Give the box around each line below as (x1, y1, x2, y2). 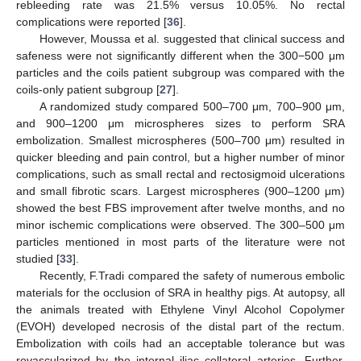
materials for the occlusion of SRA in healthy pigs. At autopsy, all (16, 285, 345, 299)
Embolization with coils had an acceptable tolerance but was (16, 336, 345, 350)
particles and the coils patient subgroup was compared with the (16, 65, 345, 79)
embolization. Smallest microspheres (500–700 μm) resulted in (16, 133, 345, 147)
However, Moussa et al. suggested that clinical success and (39, 31, 345, 45)
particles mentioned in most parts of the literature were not (16, 234, 345, 248)
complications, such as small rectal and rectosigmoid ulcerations (16, 167, 345, 180)
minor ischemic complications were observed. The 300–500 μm (16, 218, 345, 231)
